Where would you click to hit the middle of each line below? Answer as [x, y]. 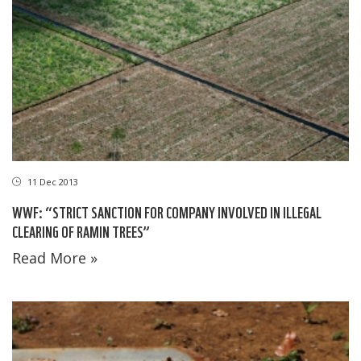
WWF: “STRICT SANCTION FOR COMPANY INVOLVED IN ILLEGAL [167, 212]
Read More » [55, 258]
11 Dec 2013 [52, 182]
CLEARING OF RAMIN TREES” [81, 231]
